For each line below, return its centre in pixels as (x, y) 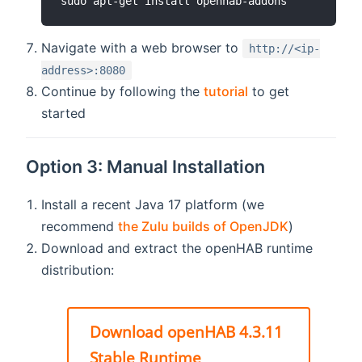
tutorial (226, 92)
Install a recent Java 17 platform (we (153, 205)
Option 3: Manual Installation (145, 166)
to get (269, 92)
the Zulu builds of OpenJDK (204, 227)
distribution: (78, 270)
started (64, 114)
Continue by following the (123, 92)
